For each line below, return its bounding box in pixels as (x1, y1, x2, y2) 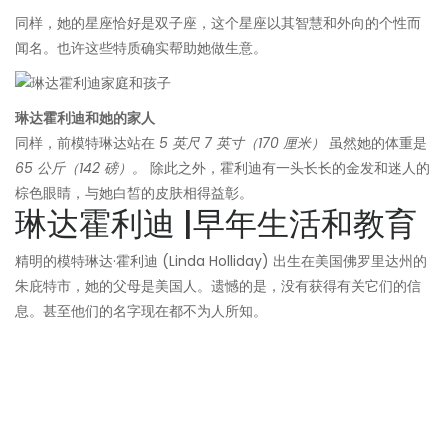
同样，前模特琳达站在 (15, 133, 159, 154)
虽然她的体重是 (325, 133, 427, 154)
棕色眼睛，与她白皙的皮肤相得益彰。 (15, 183, 253, 204)
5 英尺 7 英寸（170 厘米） (159, 133, 325, 154)
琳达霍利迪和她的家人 (15, 108, 155, 129)
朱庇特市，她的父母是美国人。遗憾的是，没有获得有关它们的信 (15, 276, 421, 297)
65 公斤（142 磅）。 (15, 158, 146, 179)
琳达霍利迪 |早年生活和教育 (15, 201, 417, 247)
